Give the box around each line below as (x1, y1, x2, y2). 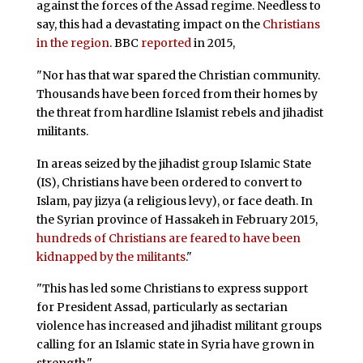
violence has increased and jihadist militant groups (36, 318, 322, 334)
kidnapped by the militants (36, 249, 186, 264)
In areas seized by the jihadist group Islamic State (36, 156, 311, 171)
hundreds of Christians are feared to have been (36, 230, 301, 246)
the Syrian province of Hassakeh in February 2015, (36, 211, 318, 227)
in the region (36, 35, 109, 50)
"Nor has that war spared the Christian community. (36, 67, 320, 83)
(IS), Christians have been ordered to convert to (36, 174, 302, 190)
